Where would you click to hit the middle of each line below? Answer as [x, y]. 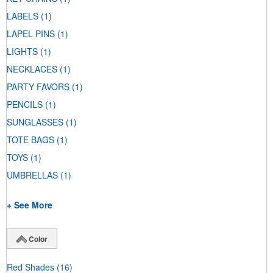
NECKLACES [32, 69]
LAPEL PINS [31, 34]
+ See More [30, 205]
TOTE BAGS [30, 140]
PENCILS [25, 105]
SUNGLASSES [35, 122]
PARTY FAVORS [38, 87]
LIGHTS [22, 51]
